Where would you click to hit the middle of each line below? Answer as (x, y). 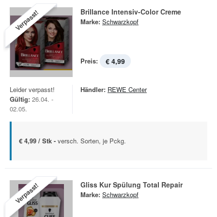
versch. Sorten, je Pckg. (92, 141)
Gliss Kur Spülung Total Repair (132, 185)
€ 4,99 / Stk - (38, 141)
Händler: (93, 89)
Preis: (89, 61)
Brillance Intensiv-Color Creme (131, 12)
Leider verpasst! (32, 89)
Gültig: (20, 99)
